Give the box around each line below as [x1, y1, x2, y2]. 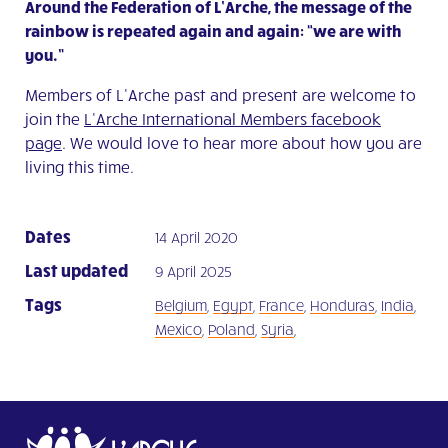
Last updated [25, 258, 128, 280]
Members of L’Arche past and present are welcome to [25, 84, 416, 104]
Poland [208, 319, 255, 338]
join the [25, 108, 84, 128]
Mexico [155, 319, 202, 338]
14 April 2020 [155, 227, 238, 246]
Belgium [155, 295, 207, 314]
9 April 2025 [155, 261, 232, 280]
